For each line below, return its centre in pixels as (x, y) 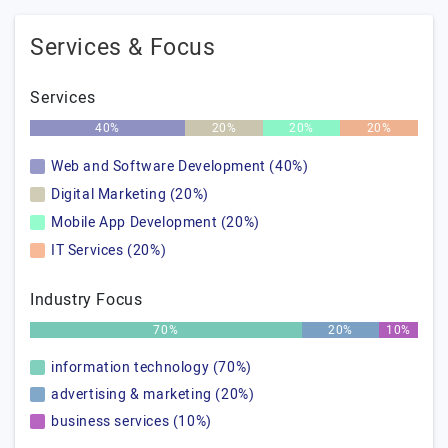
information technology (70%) (151, 367)
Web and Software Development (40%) (180, 166)
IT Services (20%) (109, 250)
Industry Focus (86, 300)
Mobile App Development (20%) (155, 222)
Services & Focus (123, 48)
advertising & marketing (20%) (153, 394)
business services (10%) (131, 421)
